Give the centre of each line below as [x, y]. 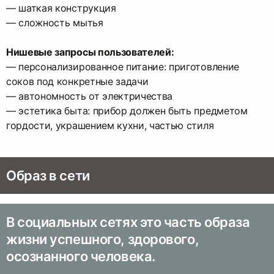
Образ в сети [48, 176]
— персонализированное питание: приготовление [123, 67]
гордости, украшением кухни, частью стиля [110, 126]
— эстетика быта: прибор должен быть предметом [127, 111]
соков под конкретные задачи [77, 82]
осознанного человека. [81, 257]
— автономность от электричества [90, 96]
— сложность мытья [55, 23]
